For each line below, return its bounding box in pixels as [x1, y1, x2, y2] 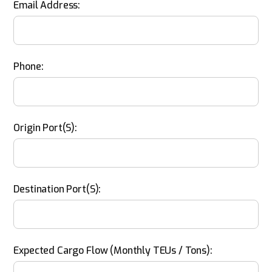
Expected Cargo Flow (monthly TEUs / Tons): [13, 244, 212, 257]
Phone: [13, 60, 44, 73]
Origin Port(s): [13, 121, 77, 134]
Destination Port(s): [13, 183, 101, 195]
